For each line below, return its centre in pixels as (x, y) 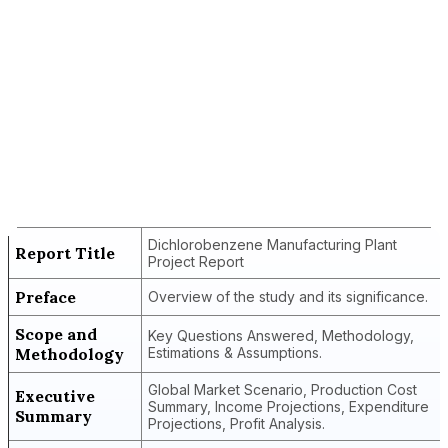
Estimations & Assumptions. (235, 352)
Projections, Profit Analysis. (236, 423)
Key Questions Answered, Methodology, (281, 335)
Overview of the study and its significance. (288, 296)
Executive (55, 396)
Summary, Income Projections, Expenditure (288, 406)
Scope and (56, 334)
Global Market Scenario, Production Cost (282, 389)
